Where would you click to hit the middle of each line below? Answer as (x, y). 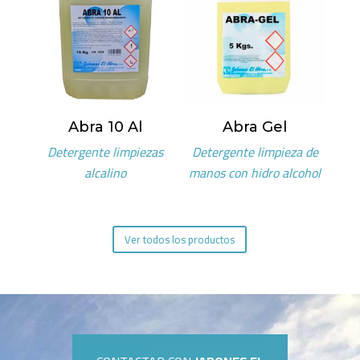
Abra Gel (255, 127)
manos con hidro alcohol (255, 172)
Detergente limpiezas (105, 151)
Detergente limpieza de (255, 151)
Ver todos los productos (180, 239)
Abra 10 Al (105, 127)
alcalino (105, 172)
